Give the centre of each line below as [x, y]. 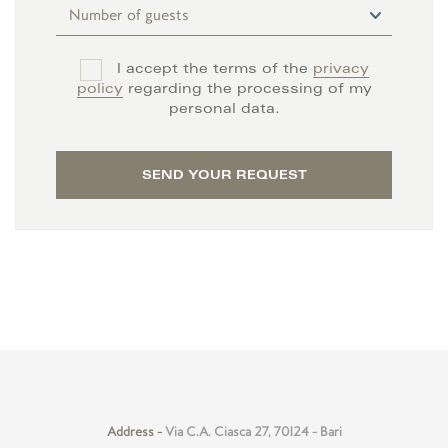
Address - [135, 431]
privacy [340, 70]
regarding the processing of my [247, 90]
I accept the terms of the [214, 70]
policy [99, 90]
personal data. [224, 110]
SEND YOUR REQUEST [224, 175]
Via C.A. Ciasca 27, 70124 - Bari [253, 431]
